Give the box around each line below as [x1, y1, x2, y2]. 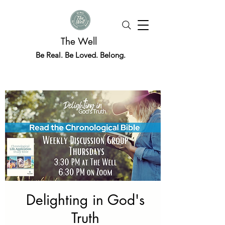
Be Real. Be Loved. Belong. [35, 50, 126, 60]
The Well [61, 35, 100, 48]
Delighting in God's [26, 191, 145, 209]
